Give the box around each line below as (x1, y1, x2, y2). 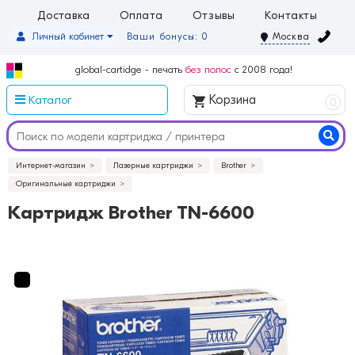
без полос (185, 63, 231, 76)
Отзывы (192, 9, 236, 22)
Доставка (36, 9, 90, 22)
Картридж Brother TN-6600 (8, 202, 254, 224)
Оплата (119, 9, 164, 22)
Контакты (265, 9, 319, 22)
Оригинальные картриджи (16, 179, 116, 189)
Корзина (205, 93, 256, 108)
